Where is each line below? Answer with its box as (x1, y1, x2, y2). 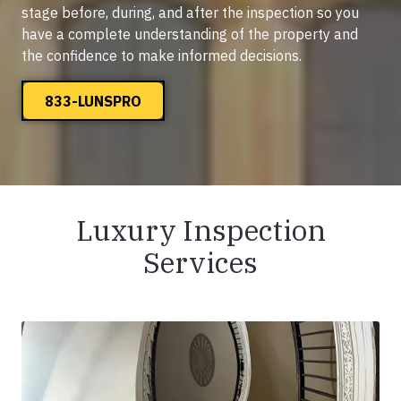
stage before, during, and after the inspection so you (21, 4, 359, 22)
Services (143, 243, 258, 282)
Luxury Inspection (75, 211, 326, 250)
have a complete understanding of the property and (21, 25, 358, 44)
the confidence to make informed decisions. (21, 47, 302, 65)
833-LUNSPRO (45, 91, 141, 110)
